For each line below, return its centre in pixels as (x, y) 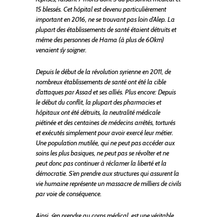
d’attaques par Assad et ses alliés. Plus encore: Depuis (106, 92)
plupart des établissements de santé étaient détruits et (106, 30)
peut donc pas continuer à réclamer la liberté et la (101, 163)
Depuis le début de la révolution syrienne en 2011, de (103, 72)
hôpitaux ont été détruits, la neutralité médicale (98, 113)
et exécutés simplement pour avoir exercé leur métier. (105, 133)
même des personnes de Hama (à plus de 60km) (100, 40)
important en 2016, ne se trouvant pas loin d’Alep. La (105, 20)
